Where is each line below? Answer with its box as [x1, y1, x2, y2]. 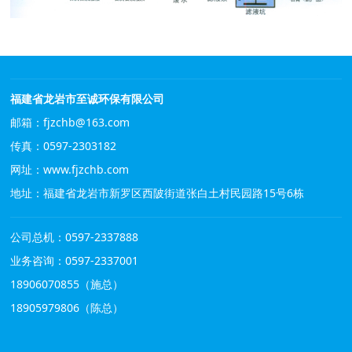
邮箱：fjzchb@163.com [10, 114, 130, 130]
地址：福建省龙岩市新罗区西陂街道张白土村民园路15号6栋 [10, 185, 305, 200]
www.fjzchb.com [43, 161, 130, 177]
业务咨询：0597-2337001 [10, 252, 139, 268]
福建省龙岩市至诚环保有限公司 [10, 90, 165, 106]
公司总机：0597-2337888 [10, 229, 139, 244]
